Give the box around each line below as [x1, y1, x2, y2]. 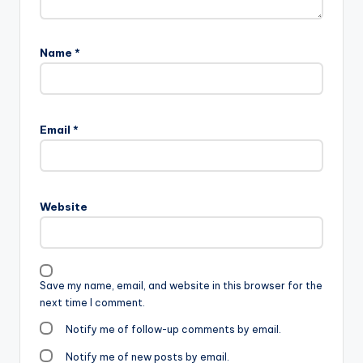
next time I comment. [40, 297, 145, 310]
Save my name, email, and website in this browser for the [40, 280, 322, 293]
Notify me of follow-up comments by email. [66, 323, 282, 336]
